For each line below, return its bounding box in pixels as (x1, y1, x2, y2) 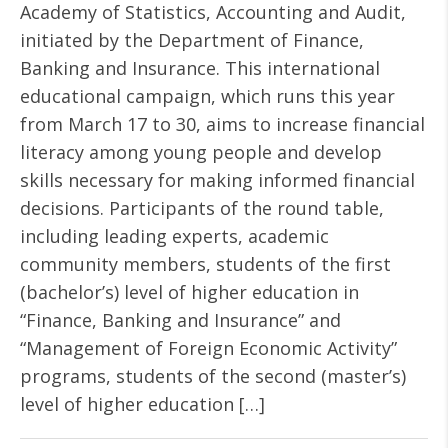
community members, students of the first (20, 252, 391, 276)
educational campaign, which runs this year (20, 84, 395, 108)
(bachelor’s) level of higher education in (20, 280, 359, 304)
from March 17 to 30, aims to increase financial (20, 112, 425, 136)
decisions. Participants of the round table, (20, 196, 384, 220)
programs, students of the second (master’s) (20, 364, 406, 388)
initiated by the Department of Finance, (20, 28, 364, 52)
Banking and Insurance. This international (20, 56, 380, 80)
